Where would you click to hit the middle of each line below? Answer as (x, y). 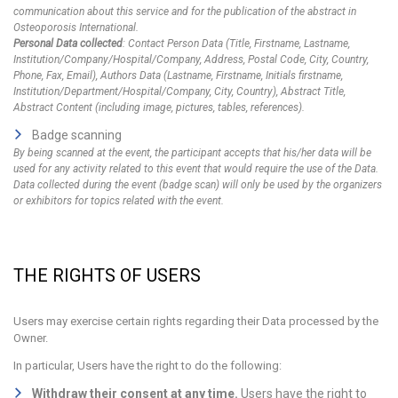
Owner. (31, 338)
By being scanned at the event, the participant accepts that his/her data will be (192, 153)
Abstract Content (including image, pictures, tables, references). (159, 107)
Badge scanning (77, 135)
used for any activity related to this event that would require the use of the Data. (196, 169)
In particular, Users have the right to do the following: (147, 366)
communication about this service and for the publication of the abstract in (185, 12)
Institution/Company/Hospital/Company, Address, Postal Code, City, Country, (191, 60)
